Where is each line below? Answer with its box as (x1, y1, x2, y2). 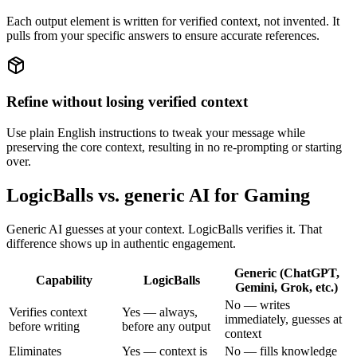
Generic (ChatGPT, (233, 265, 339, 280)
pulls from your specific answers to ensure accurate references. (6, 29, 320, 43)
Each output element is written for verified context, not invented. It (6, 14, 339, 29)
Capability (35, 273, 92, 287)
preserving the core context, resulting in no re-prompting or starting (6, 139, 342, 154)
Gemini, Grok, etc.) (235, 280, 338, 294)
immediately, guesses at (225, 312, 342, 326)
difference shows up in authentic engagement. (6, 236, 236, 250)
